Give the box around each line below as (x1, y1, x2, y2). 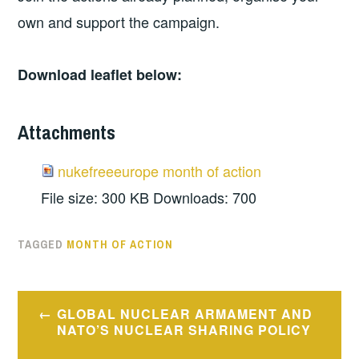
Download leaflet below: (18, 64, 183, 86)
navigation (17, 317, 129, 353)
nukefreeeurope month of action (58, 160, 262, 182)
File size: (41, 187, 99, 208)
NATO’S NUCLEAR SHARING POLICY (56, 320, 311, 339)
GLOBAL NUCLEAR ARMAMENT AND (56, 304, 313, 323)
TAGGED (18, 236, 67, 252)
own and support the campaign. (18, 10, 220, 32)
